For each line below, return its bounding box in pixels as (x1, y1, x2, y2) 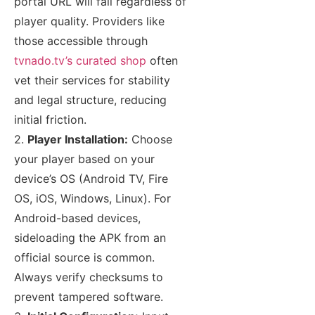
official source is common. (14, 250, 155, 265)
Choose (128, 132, 172, 147)
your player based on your (14, 152, 155, 167)
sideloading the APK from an (14, 231, 166, 245)
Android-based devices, (14, 211, 141, 226)
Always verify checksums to (14, 270, 163, 285)
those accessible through (14, 34, 148, 49)
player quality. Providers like (14, 14, 165, 29)
